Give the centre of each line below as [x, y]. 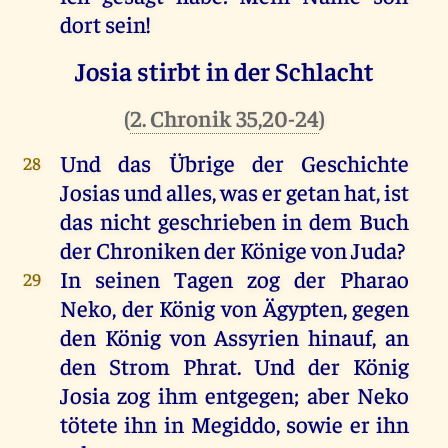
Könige [273, 250]
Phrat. [212, 366]
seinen [127, 279]
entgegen [250, 395]
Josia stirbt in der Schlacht [224, 71]
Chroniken [147, 250]
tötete [88, 424]
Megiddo [233, 424]
